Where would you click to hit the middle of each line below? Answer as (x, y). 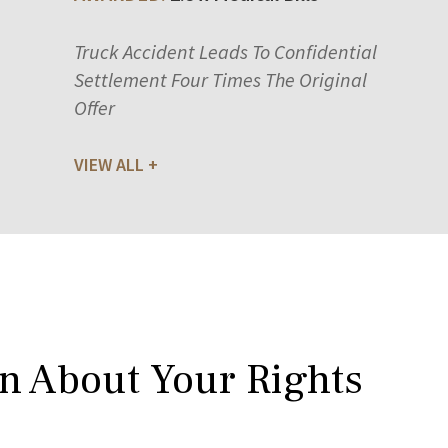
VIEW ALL (108, 164)
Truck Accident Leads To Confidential (225, 51)
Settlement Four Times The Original (220, 79)
